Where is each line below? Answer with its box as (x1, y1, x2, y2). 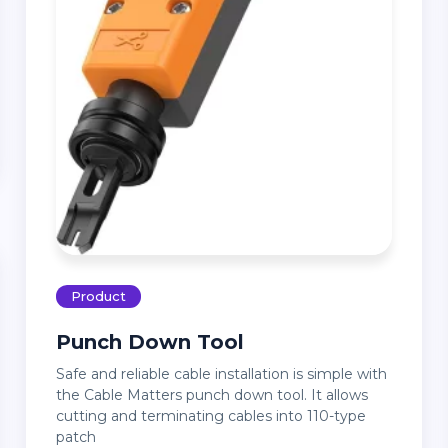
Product (70, 287, 126, 304)
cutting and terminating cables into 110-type (55, 406, 366, 425)
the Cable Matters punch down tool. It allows (55, 385, 368, 404)
